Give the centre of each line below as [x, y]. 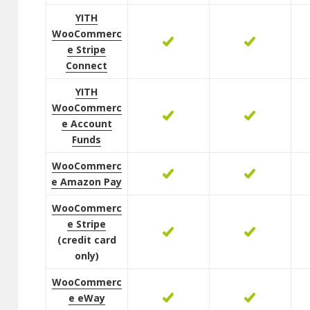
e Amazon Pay [87, 182]
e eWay [86, 298]
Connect [87, 66]
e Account [86, 124]
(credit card [86, 240]
